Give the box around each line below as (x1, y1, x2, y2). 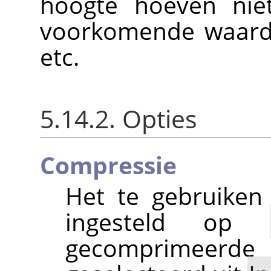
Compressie (40, 149, 177, 181)
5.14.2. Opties (40, 102, 197, 136)
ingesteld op (65, 206, 270, 238)
